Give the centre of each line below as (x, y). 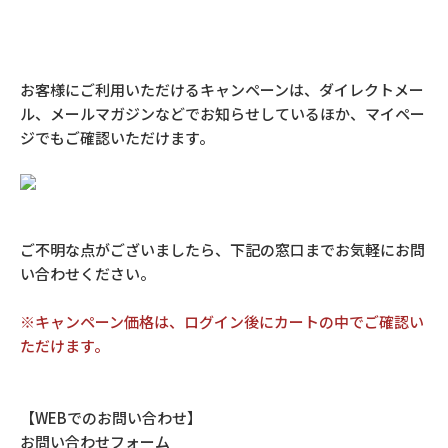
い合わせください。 (87, 273)
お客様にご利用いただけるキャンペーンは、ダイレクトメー (222, 89)
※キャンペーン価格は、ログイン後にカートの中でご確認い (222, 321)
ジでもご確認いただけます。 (117, 137)
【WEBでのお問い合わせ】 (111, 417)
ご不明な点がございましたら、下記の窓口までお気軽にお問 (222, 249)
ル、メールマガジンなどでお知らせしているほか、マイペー (222, 113)
